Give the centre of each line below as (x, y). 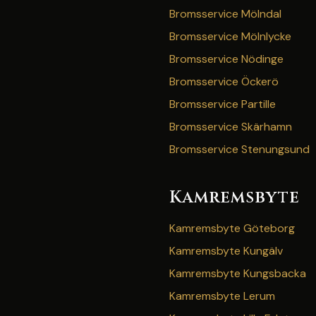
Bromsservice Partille (223, 104)
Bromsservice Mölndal (225, 14)
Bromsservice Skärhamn (231, 127)
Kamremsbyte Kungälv (226, 251)
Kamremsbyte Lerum (222, 296)
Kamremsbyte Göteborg (232, 228)
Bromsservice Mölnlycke (230, 36)
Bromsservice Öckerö (224, 81)
